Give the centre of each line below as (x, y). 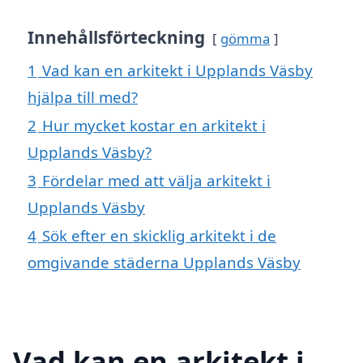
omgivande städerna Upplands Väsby (164, 263)
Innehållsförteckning (116, 38)
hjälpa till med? (83, 97)
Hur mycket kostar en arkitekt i (154, 126)
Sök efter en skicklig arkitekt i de (159, 236)
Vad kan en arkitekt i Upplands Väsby (177, 70)
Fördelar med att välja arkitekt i (156, 181)
